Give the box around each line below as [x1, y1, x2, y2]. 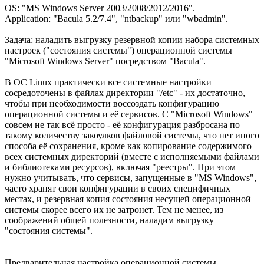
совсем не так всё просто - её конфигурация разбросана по [5, 119, 240, 130]
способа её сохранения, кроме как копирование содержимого [5, 140, 252, 151]
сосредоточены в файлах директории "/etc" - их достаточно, [5, 87, 245, 98]
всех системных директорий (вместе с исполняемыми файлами [5, 151, 259, 161]
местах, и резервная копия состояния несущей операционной [5, 193, 251, 204]
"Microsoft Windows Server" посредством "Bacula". [5, 55, 206, 66]
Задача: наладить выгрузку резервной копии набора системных [5, 34, 259, 45]
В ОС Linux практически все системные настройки [5, 77, 212, 87]
